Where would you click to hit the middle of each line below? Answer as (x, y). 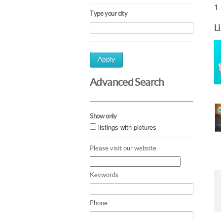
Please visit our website (123, 148)
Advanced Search (127, 82)
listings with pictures (127, 127)
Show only (103, 116)
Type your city (109, 14)
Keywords (104, 175)
